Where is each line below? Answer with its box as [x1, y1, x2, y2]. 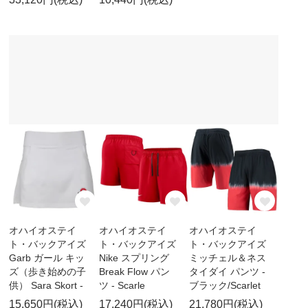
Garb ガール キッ [9, 252, 85, 263]
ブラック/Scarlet [188, 279, 261, 291]
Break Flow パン [98, 265, 170, 277]
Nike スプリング [98, 252, 169, 263]
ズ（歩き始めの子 [9, 265, 87, 277]
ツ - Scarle [98, 279, 145, 291]
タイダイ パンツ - [188, 265, 265, 277]
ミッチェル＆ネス [188, 252, 266, 263]
